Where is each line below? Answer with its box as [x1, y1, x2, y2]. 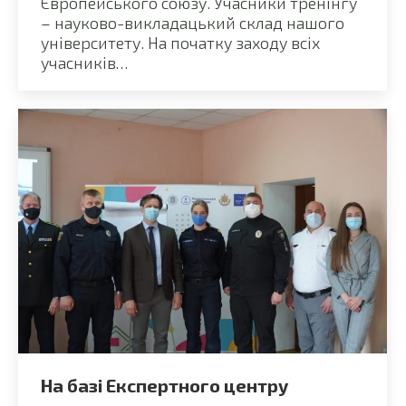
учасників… [41, 52, 128, 72]
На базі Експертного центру [41, 374, 288, 397]
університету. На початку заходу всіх [41, 32, 320, 53]
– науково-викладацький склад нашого [41, 12, 344, 33]
